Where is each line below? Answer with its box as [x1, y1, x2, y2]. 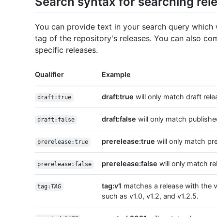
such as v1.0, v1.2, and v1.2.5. [102, 192, 199, 201]
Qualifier [35, 70, 64, 79]
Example [102, 70, 131, 79]
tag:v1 [102, 182, 122, 190]
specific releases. [35, 45, 98, 55]
